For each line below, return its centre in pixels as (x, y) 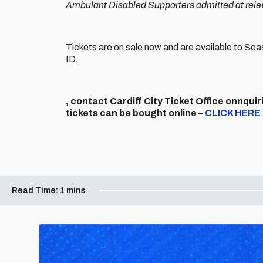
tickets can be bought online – (134, 113)
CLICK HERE (233, 113)
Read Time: (35, 190)
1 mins (73, 190)
